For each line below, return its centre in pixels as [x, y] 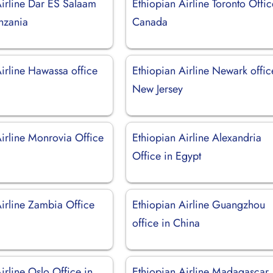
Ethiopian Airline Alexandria [197, 137]
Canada [150, 22]
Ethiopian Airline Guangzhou [199, 204]
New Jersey [158, 89]
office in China [166, 223]
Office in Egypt [167, 156]
